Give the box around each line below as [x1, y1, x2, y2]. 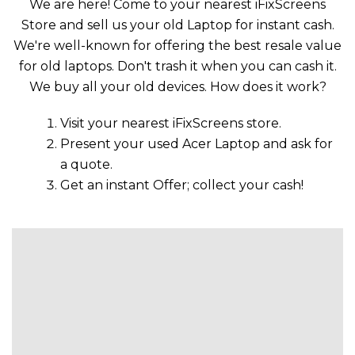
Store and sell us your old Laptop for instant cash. [21, 17, 334, 32]
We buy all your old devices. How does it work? [29, 79, 326, 94]
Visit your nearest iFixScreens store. [60, 116, 281, 131]
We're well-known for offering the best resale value [13, 38, 342, 53]
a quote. [60, 157, 113, 172]
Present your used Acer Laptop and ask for [60, 136, 333, 151]
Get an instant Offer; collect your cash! [60, 177, 303, 193]
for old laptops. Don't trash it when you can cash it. [18, 59, 337, 74]
